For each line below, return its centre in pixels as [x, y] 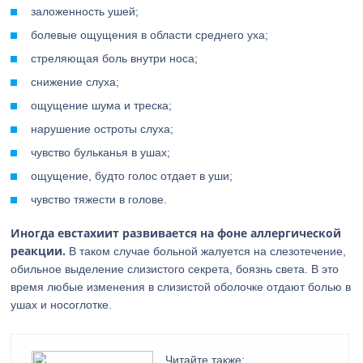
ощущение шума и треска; [102, 105]
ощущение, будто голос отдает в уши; [132, 176]
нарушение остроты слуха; [102, 129]
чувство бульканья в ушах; [101, 152]
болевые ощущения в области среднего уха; [150, 35]
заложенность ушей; [85, 11]
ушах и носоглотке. [62, 305]
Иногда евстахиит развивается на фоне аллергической [176, 233]
